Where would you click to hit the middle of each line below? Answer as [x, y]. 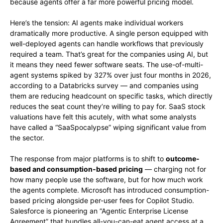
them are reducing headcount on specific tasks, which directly [111, 96]
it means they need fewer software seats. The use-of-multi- [107, 65]
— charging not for [174, 169]
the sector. [27, 138]
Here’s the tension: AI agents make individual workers [97, 23]
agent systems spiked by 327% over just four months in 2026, [111, 75]
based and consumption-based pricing [76, 169]
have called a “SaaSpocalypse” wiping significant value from [108, 127]
